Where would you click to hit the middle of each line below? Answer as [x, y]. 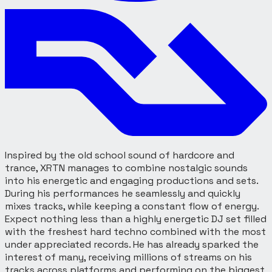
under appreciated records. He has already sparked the [132, 244]
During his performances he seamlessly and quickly [123, 193]
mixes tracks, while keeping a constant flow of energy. [132, 206]
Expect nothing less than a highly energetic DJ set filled [136, 219]
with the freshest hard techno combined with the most [135, 231]
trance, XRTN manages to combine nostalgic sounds [126, 168]
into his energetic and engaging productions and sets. [131, 180]
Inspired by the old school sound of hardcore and [120, 155]
